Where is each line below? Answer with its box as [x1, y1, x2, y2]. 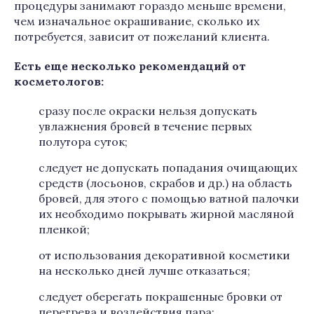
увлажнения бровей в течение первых [39, 119, 252, 133]
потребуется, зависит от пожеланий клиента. [14, 29, 270, 43]
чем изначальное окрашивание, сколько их [14, 14, 259, 28]
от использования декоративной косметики [39, 248, 290, 262]
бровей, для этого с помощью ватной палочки [39, 191, 299, 205]
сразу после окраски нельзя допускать [39, 104, 257, 118]
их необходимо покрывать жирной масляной [39, 207, 294, 221]
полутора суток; [39, 135, 128, 149]
